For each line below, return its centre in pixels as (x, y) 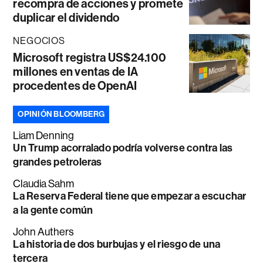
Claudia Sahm (44, 184)
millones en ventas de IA (76, 72)
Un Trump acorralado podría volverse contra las (123, 148)
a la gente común (53, 210)
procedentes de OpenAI (75, 86)
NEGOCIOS (39, 41)
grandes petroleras (58, 162)
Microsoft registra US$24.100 (90, 58)
